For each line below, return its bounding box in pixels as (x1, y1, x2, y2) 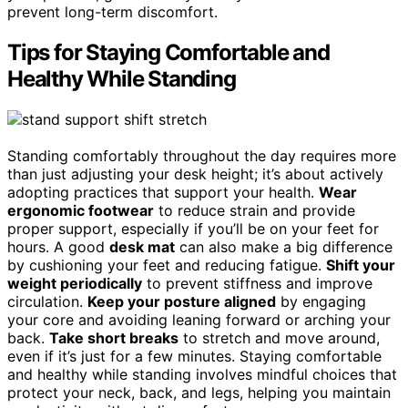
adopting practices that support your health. (7, 182, 319, 201)
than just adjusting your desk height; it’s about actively (7, 164, 383, 183)
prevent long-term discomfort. (7, 2, 218, 21)
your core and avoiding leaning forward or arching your (7, 310, 391, 329)
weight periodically (7, 273, 142, 292)
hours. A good (7, 237, 109, 256)
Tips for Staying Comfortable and (7, 38, 330, 66)
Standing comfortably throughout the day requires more (7, 146, 396, 165)
